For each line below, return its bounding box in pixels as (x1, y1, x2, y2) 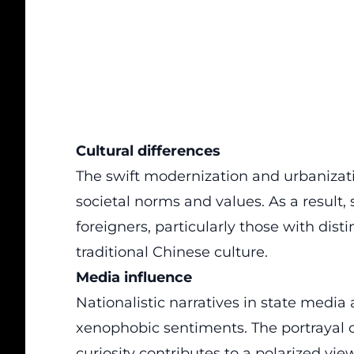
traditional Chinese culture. (76, 243, 268, 261)
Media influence (76, 269, 192, 286)
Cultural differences (76, 142, 220, 160)
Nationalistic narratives (76, 294, 239, 311)
